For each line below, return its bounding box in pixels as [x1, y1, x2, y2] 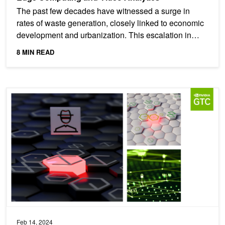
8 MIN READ [17, 47, 54, 57]
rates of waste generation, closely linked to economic [17, 17, 204, 29]
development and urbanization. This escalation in [17, 29, 191, 41]
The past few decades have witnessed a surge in [17, 5, 190, 17]
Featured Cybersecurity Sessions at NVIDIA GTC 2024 [6, 86, 186, 97]
